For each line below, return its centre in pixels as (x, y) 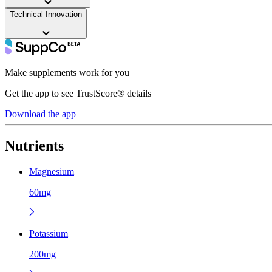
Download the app (40, 114)
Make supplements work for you (67, 72)
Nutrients (34, 145)
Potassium (49, 233)
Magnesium (52, 171)
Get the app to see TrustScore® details (78, 93)
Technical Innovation (46, 14)
